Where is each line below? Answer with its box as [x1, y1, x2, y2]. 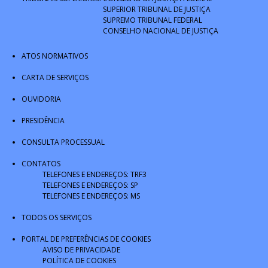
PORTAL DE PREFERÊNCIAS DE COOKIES [22, 234, 151, 244]
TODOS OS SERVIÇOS [22, 212, 92, 223]
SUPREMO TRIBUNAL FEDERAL [103, 15, 202, 25]
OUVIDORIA [22, 94, 61, 104]
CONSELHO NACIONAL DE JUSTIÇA [103, 26, 218, 36]
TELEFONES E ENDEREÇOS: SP [42, 180, 138, 190]
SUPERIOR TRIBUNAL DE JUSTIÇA [103, 4, 211, 14]
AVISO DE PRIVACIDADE [42, 245, 120, 255]
